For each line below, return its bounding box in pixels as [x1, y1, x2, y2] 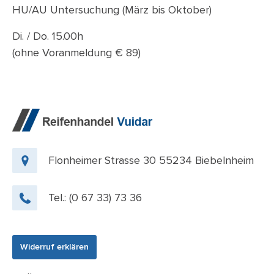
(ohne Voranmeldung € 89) [12, 45, 141, 59]
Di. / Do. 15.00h [12, 29, 83, 43]
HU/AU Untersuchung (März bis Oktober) [12, 2, 212, 17]
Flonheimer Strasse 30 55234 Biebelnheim [48, 154, 254, 167]
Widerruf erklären [20, 242, 89, 252]
